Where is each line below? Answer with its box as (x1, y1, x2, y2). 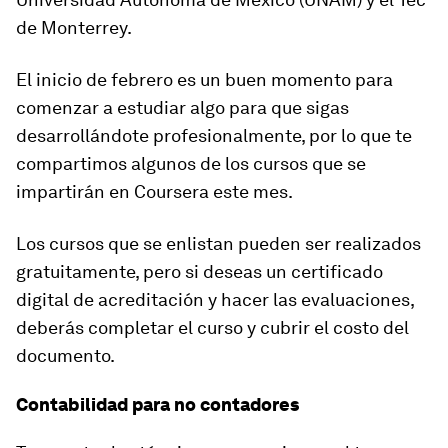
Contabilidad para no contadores (16, 394, 299, 415)
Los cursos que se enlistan (16, 233, 238, 254)
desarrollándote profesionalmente (16, 125, 301, 146)
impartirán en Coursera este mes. (16, 181, 293, 202)
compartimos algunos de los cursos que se (16, 153, 366, 174)
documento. (16, 345, 115, 366)
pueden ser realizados (238, 233, 421, 254)
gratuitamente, (16, 261, 139, 282)
